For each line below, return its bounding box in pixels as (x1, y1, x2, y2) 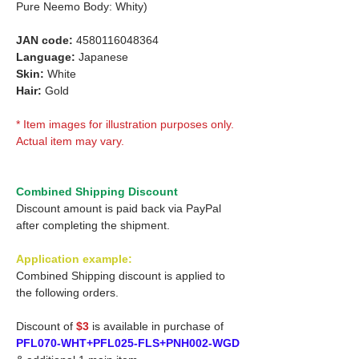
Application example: (16, 252, 132, 265)
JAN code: (16, 33, 73, 46)
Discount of (16, 319, 76, 333)
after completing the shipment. (16, 218, 170, 232)
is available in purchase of (89, 319, 224, 333)
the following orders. (16, 285, 119, 299)
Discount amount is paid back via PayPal (16, 201, 221, 215)
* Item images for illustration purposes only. (16, 117, 234, 131)
